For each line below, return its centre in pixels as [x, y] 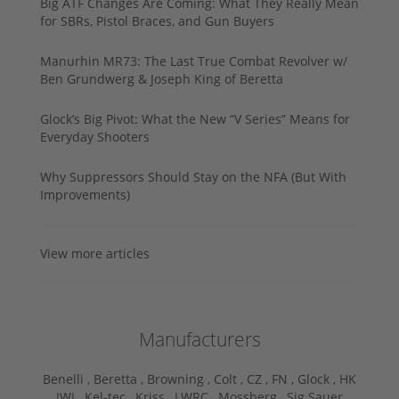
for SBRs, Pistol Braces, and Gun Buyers [157, 20]
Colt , [230, 379]
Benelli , [68, 379]
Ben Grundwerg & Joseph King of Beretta [162, 78]
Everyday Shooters [95, 136]
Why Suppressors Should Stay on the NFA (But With [193, 176]
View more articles [95, 253]
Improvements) [85, 194]
